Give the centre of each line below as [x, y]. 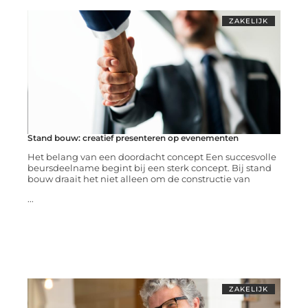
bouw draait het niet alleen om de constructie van [139, 179]
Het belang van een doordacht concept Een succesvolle [152, 157]
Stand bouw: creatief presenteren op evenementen [133, 138]
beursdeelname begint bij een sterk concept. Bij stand [149, 168]
